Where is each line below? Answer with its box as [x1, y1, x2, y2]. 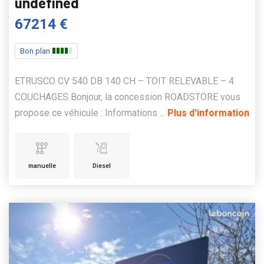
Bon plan [20, 47, 52, 56]
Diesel [92, 162, 111, 170]
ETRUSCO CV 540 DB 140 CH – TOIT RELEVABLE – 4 [15, 75, 234, 87]
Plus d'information [167, 107, 249, 119]
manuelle [28, 162, 56, 170]
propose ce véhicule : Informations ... [15, 107, 167, 119]
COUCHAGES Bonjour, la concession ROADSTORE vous [15, 91, 240, 103]
